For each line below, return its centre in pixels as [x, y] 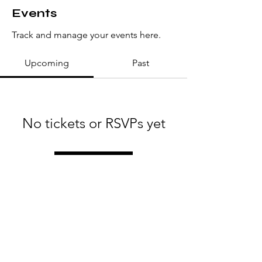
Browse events [94, 163]
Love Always [94, 241]
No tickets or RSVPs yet [94, 123]
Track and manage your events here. [86, 35]
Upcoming [47, 63]
